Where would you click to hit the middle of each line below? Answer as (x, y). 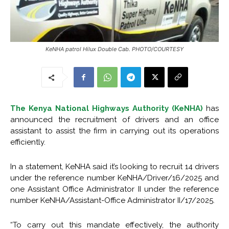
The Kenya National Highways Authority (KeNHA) (107, 109)
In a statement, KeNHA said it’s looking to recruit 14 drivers (114, 167)
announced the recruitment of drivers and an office (114, 120)
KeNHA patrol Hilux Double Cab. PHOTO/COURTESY (114, 49)
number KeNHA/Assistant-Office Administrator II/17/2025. (112, 201)
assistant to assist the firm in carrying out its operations (114, 131)
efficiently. (28, 142)
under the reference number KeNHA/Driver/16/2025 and (114, 178)
